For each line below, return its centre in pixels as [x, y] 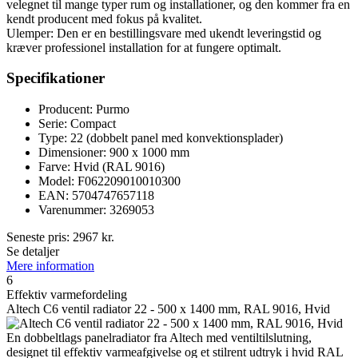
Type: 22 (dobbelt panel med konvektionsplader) [161, 138]
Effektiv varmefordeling [67, 295]
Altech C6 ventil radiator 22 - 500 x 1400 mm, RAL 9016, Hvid [168, 309]
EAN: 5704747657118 [96, 196]
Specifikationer [56, 78]
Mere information [50, 266]
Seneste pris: [40, 237]
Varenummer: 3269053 [96, 210]
